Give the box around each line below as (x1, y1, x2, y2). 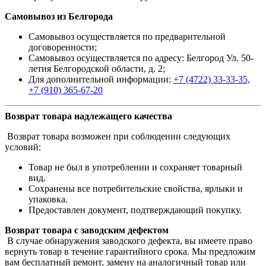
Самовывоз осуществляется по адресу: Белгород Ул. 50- (28, 53, 254, 64)
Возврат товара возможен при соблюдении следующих (5, 131, 230, 142)
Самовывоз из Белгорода (5, 11, 113, 22)
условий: (5, 142, 41, 153)
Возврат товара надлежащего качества (5, 111, 172, 122)
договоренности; (28, 42, 97, 53)
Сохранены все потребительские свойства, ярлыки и (28, 183, 243, 194)
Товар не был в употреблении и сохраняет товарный (28, 162, 242, 173)
